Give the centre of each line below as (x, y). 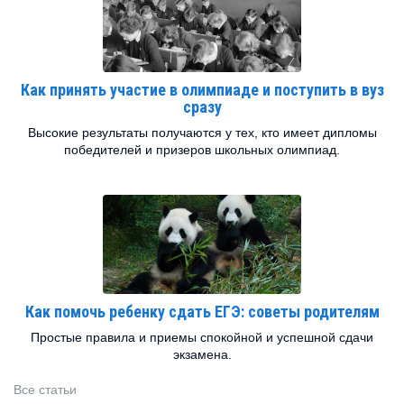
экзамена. (202, 354)
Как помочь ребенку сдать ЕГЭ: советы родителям (202, 312)
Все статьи (45, 390)
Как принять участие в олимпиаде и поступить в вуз (202, 90)
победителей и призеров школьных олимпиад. (202, 150)
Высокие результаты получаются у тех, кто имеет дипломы (202, 133)
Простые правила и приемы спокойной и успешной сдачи (202, 337)
